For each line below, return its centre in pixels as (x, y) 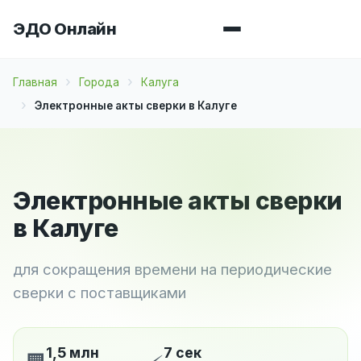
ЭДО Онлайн (64, 29)
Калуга (160, 82)
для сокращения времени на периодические (172, 269)
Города (99, 82)
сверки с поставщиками (100, 292)
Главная (35, 82)
